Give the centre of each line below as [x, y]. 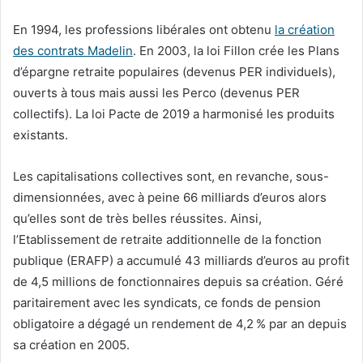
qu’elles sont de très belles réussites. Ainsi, [137, 218]
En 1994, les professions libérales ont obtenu [144, 29]
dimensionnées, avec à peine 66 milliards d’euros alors [170, 197]
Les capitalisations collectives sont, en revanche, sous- [171, 176]
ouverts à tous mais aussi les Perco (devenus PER [156, 92]
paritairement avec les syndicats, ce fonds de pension [167, 302]
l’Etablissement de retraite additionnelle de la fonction [167, 239]
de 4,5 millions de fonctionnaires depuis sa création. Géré [178, 281]
